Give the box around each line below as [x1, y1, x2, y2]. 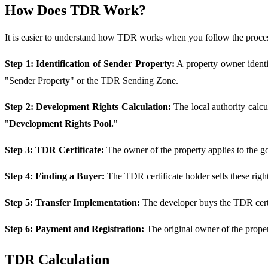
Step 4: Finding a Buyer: [5, 170, 105, 181]
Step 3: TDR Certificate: [5, 144, 106, 155]
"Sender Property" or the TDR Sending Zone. [5, 75, 178, 86]
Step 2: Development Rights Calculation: [5, 101, 174, 112]
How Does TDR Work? [5, 2, 146, 18]
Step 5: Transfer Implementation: [5, 197, 142, 208]
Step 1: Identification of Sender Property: [5, 58, 175, 69]
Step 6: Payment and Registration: [5, 223, 147, 234]
